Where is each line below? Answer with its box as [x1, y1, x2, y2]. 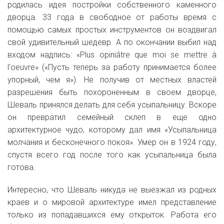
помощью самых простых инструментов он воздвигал [7, 25, 216, 35]
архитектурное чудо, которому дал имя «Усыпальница [7, 125, 216, 135]
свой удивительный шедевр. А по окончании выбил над [7, 37, 216, 47]
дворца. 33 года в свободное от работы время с [7, 12, 216, 22]
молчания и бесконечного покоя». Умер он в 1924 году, [7, 137, 216, 147]
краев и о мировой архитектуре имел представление [7, 197, 216, 207]
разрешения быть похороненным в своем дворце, [7, 87, 216, 97]
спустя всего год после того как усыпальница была [7, 150, 216, 160]
